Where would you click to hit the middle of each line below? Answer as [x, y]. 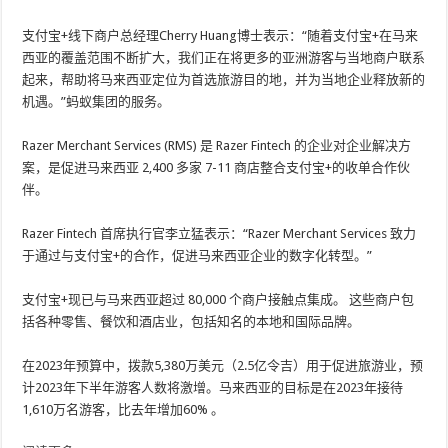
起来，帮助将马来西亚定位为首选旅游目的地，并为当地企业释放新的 [224, 79]
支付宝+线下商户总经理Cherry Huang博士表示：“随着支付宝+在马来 [220, 35]
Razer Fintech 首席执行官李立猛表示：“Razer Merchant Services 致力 [219, 233]
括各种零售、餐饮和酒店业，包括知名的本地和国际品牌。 [191, 321]
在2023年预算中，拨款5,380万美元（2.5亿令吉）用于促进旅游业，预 [223, 365]
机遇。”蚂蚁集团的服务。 [96, 101]
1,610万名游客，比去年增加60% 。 [123, 409]
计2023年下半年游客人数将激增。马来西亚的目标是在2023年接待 [213, 387]
